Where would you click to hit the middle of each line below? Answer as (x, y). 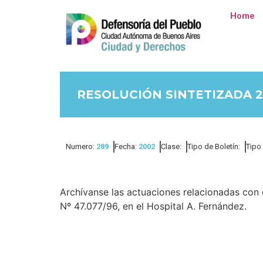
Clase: (171, 146)
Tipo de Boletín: (214, 146)
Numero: (81, 146)
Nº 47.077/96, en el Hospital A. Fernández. (153, 206)
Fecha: (127, 146)
